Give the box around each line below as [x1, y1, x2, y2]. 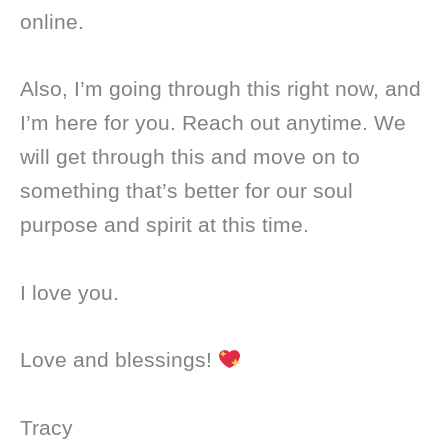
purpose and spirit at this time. [20, 213, 315, 237]
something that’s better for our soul [20, 179, 353, 203]
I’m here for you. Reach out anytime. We [20, 111, 406, 135]
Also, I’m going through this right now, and [20, 77, 421, 101]
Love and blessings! [20, 348, 218, 372]
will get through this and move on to [20, 145, 360, 169]
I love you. [20, 280, 119, 304]
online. [20, 9, 84, 33]
